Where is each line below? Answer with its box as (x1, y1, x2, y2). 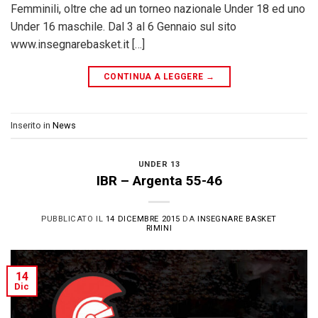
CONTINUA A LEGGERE (103, 72, 206, 82)
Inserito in (11, 119, 53, 131)
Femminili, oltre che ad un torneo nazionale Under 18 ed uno (11, 2, 305, 16)
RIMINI (146, 224, 172, 234)
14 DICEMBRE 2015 (105, 214, 180, 224)
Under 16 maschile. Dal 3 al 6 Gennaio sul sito (11, 20, 236, 34)
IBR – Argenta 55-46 (96, 172, 222, 190)
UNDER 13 (138, 160, 180, 170)
